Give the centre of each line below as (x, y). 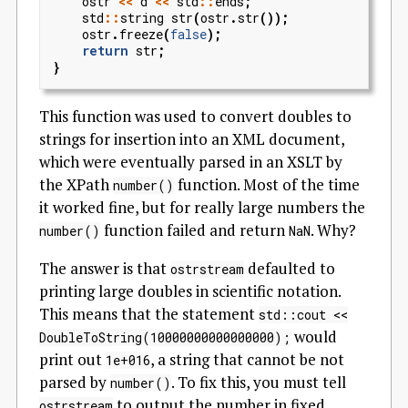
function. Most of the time (267, 184)
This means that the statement (149, 314)
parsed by (75, 382)
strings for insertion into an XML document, (192, 139)
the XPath (76, 184)
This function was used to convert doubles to (195, 116)
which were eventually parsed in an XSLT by (191, 162)
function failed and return (194, 230)
